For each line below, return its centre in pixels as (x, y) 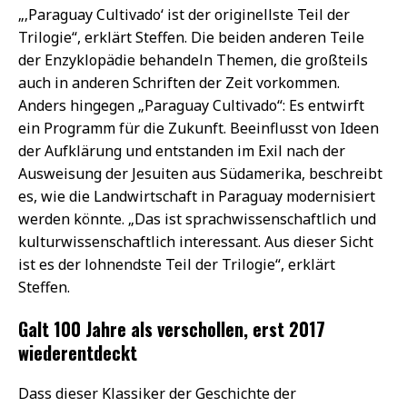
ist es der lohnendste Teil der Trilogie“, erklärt (177, 264)
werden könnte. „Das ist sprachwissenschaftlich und (197, 218)
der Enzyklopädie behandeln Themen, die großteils (193, 60)
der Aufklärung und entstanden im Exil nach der (182, 150)
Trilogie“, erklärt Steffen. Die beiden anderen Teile (191, 37)
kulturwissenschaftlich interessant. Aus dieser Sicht (196, 241)
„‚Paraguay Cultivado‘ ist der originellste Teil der (184, 14)
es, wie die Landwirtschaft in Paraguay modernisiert (197, 196)
